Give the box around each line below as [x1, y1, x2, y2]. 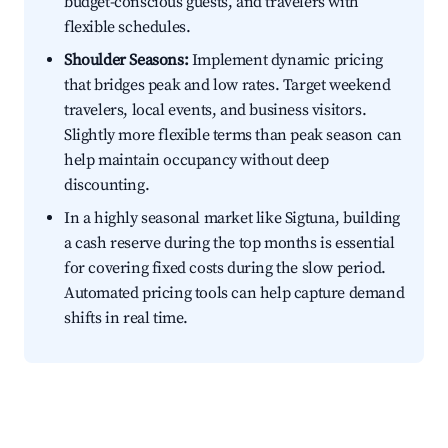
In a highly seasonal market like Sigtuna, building [64, 208, 401, 229]
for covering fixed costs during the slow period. [64, 258, 386, 279]
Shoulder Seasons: [64, 50, 189, 71]
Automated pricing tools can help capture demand [64, 283, 405, 304]
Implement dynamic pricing [188, 50, 383, 71]
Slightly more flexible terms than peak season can [64, 125, 402, 146]
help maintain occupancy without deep [64, 150, 329, 171]
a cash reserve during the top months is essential [64, 233, 395, 254]
